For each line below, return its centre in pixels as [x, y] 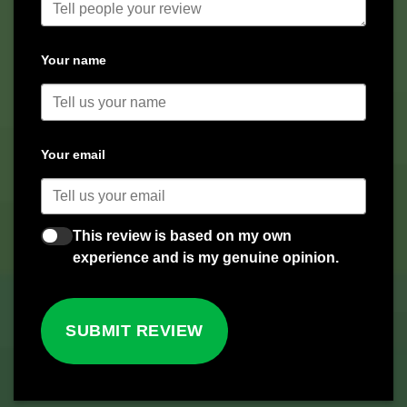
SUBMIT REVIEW [134, 330]
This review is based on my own [183, 235]
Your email [73, 154]
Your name [74, 60]
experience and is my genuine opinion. [206, 257]
